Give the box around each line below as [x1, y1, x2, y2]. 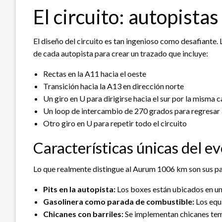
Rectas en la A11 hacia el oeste [43, 68, 146, 78]
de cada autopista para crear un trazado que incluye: [33, 48, 208, 58]
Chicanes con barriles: [43, 209, 123, 219]
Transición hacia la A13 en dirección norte [43, 81, 184, 91]
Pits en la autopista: [43, 184, 115, 194]
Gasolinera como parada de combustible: [43, 196, 194, 206]
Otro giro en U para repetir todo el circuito [43, 118, 187, 128]
